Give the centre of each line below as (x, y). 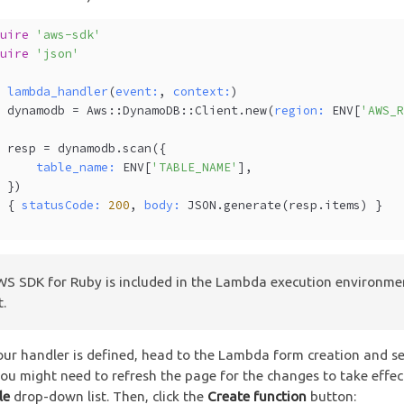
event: (138, 92)
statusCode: (62, 206)
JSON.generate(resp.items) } (282, 206)
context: (202, 92)
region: (300, 111)
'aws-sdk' (69, 35)
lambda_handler (58, 92)
